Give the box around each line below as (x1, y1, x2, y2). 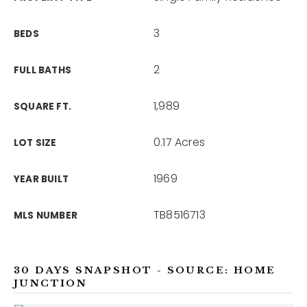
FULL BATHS (14, 64, 71, 77)
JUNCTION (14, 278, 88, 289)
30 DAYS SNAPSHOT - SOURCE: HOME (14, 265, 276, 276)
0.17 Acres (153, 134, 205, 150)
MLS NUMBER (14, 209, 77, 222)
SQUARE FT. (14, 100, 71, 113)
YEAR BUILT (14, 173, 69, 186)
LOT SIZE (14, 136, 57, 149)
